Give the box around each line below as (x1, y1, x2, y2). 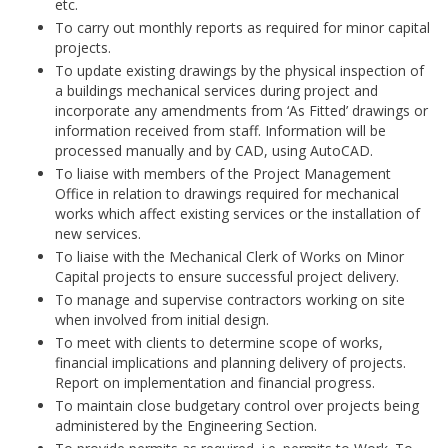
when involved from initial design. (55, 310, 269, 329)
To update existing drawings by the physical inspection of (55, 61, 424, 80)
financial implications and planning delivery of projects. (55, 353, 406, 372)
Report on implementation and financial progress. (55, 373, 375, 392)
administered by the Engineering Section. (55, 416, 317, 435)
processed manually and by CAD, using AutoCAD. (55, 141, 373, 160)
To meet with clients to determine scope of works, (55, 333, 383, 352)
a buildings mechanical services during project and (55, 81, 378, 100)
